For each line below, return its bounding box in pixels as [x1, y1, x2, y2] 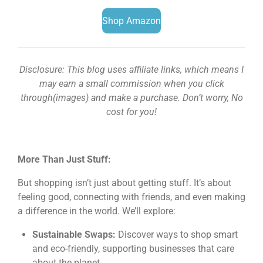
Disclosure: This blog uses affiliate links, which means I [19, 63, 244, 75]
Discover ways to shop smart [115, 229, 238, 241]
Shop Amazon [102, 15, 161, 26]
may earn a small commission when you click [39, 77, 224, 89]
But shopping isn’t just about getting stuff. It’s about [18, 177, 231, 188]
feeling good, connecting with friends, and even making [18, 191, 245, 203]
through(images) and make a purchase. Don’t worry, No [20, 92, 243, 103]
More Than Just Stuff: [18, 153, 111, 165]
